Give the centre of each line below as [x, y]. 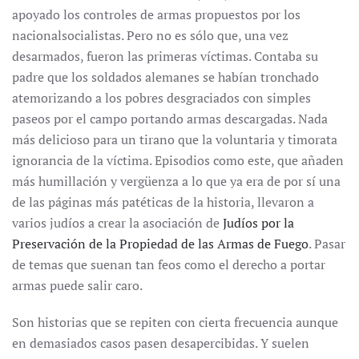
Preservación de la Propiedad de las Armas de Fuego [160, 244]
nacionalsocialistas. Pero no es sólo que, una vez [150, 35]
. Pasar [327, 244]
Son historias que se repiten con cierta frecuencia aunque [175, 322]
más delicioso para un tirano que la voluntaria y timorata [175, 139]
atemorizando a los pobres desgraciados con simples [161, 98]
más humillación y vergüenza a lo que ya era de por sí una [176, 181]
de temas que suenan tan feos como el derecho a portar [169, 264]
